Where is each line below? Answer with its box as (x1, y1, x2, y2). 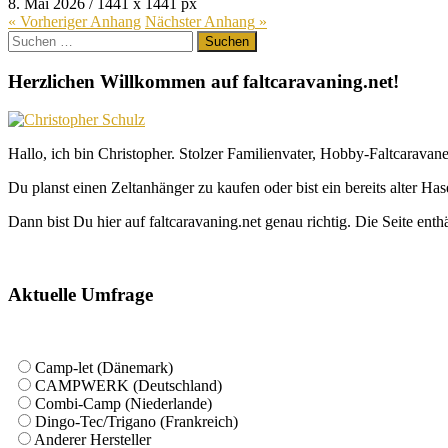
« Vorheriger (8, 12, 90, 30)
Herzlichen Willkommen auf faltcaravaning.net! (8, 70, 399, 92)
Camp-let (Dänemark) (35, 358, 173, 376)
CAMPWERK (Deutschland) (35, 376, 222, 394)
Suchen (7, 29, 54, 47)
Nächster (145, 12, 204, 30)
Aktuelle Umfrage (8, 284, 153, 306)
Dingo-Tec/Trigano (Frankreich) (35, 412, 238, 430)
